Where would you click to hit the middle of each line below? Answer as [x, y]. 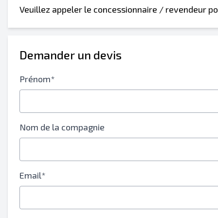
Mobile [52, 33]
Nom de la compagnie [62, 127]
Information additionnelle [89, 49]
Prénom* [37, 79]
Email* [33, 175]
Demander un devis [71, 55]
